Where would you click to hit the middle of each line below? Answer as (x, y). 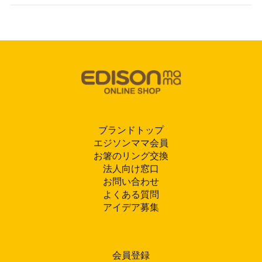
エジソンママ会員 (131, 143)
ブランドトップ (131, 130)
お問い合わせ (131, 182)
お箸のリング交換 (131, 156)
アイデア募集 (131, 208)
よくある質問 (131, 195)
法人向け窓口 (131, 169)
